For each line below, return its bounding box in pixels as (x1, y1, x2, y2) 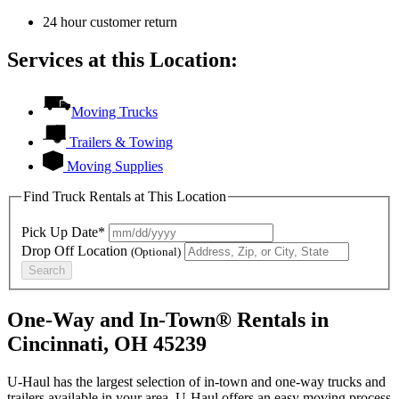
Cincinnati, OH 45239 (7, 332, 207, 356)
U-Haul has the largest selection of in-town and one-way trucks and (7, 374, 386, 390)
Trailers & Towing (69, 134, 173, 150)
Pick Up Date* (21, 224, 105, 240)
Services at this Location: (7, 47, 238, 71)
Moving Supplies (67, 158, 163, 174)
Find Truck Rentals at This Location (23, 188, 226, 204)
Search (28, 264, 65, 278)
